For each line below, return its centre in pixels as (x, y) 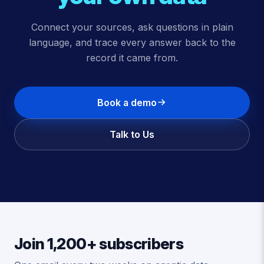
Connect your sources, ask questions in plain (132, 27)
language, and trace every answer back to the (132, 42)
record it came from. (132, 57)
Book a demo (127, 102)
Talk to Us (132, 134)
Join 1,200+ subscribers (99, 243)
